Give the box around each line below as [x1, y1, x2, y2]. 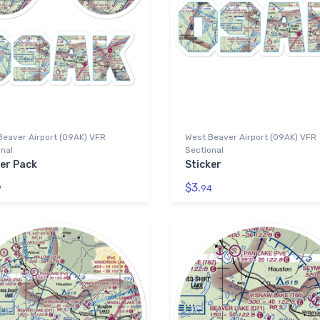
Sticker [185, 159, 221, 171]
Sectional [185, 145, 224, 155]
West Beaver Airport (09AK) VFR [185, 132, 316, 142]
